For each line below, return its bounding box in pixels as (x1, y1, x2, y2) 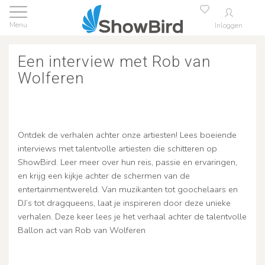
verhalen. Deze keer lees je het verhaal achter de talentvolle (18, 211, 247, 222)
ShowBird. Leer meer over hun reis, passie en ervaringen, (18, 156, 237, 168)
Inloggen (215, 21, 243, 30)
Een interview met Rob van (18, 53, 211, 70)
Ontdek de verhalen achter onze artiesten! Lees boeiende (18, 129, 237, 141)
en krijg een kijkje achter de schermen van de (18, 170, 190, 182)
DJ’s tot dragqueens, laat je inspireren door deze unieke (18, 197, 231, 209)
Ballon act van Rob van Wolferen (18, 224, 146, 236)
